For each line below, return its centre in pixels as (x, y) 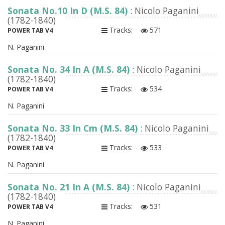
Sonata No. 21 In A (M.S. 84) (70, 187)
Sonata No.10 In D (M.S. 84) (69, 11)
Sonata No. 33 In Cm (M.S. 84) (74, 128)
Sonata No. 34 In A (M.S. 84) (70, 70)
